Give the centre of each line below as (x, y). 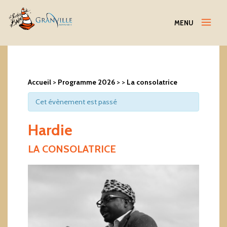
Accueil (40, 82)
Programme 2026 (86, 82)
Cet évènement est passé (76, 102)
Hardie (50, 130)
